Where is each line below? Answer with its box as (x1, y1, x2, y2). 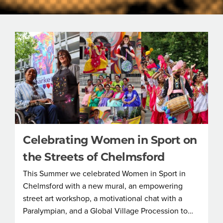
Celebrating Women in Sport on (23, 133, 197, 147)
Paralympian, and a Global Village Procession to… (23, 206, 193, 216)
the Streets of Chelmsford (23, 150, 165, 164)
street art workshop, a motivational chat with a (23, 193, 182, 204)
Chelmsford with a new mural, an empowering (23, 181, 183, 191)
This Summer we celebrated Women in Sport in (23, 168, 186, 179)
